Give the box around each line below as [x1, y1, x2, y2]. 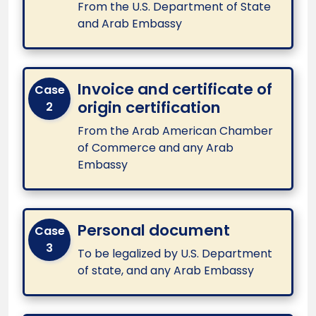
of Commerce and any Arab [78, 140, 233, 157]
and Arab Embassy [78, 15, 182, 32]
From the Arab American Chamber [78, 123, 273, 140]
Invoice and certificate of [78, 78, 272, 101]
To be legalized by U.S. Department [78, 245, 272, 262]
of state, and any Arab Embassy [78, 262, 254, 279]
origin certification [78, 97, 221, 119]
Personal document [78, 219, 230, 242]
